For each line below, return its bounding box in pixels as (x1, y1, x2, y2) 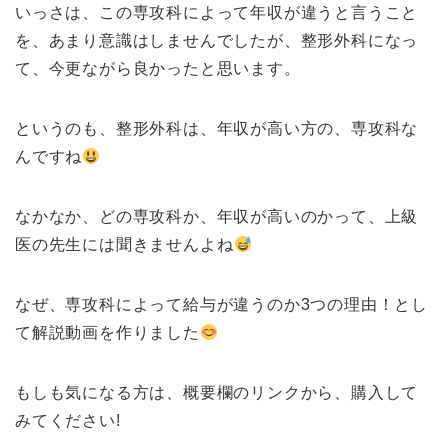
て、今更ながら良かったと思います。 (15, 60, 301, 78)
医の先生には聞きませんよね (15, 236, 234, 254)
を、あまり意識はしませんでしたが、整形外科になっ (15, 32, 419, 50)
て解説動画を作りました (15, 324, 200, 342)
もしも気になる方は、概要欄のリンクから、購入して (15, 384, 419, 402)
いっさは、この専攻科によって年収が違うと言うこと (15, 4, 419, 22)
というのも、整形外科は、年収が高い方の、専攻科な (15, 120, 419, 138)
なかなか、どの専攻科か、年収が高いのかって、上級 (15, 208, 419, 226)
